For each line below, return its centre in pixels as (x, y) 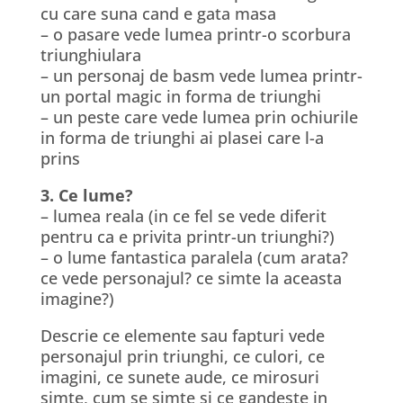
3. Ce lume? (86, 195)
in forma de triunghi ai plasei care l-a (182, 138)
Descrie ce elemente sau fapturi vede (182, 336)
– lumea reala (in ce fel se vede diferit (183, 216)
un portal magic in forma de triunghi (180, 96)
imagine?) (77, 299)
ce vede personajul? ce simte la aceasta (191, 278)
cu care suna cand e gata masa (158, 13)
